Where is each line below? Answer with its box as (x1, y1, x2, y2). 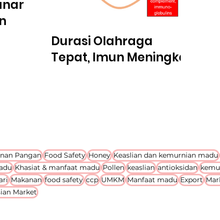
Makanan (11, 175, 42, 184)
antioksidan (158, 163, 197, 172)
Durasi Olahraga (51, 33, 153, 49)
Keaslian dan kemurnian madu (113, 151, 218, 160)
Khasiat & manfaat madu (15, 163, 100, 172)
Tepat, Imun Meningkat (51, 49, 192, 65)
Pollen (103, 163, 124, 172)
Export (180, 175, 203, 184)
